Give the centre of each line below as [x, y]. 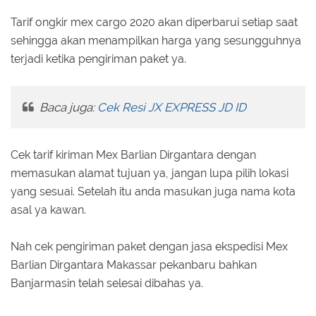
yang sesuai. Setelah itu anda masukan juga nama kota [153, 192]
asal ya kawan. [48, 210]
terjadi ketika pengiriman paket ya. [98, 59]
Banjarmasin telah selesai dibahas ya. [107, 284]
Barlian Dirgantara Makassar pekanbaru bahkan [134, 265]
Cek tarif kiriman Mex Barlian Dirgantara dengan [133, 155]
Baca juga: [67, 108]
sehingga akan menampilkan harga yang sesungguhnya [156, 41]
